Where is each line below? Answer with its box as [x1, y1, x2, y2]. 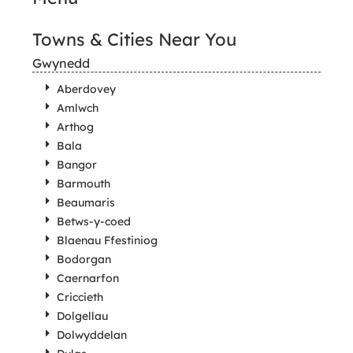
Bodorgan [56, 252, 111, 266]
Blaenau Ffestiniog [56, 233, 158, 247]
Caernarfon [56, 271, 119, 285]
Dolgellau [56, 309, 108, 323]
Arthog [56, 120, 94, 134]
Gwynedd [32, 55, 90, 71]
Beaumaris [56, 195, 115, 210]
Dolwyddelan [56, 328, 127, 342]
